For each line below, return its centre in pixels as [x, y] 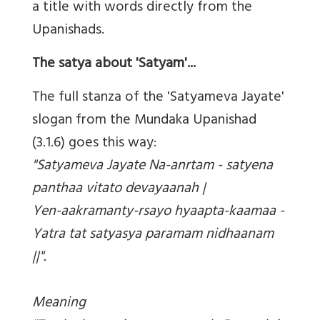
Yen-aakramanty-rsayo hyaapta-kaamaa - [158, 213]
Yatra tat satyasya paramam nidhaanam [153, 236]
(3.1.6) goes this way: [94, 144]
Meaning [59, 304]
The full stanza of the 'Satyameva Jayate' [158, 99]
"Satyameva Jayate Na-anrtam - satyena [152, 167]
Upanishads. [68, 31]
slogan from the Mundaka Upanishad [144, 121]
